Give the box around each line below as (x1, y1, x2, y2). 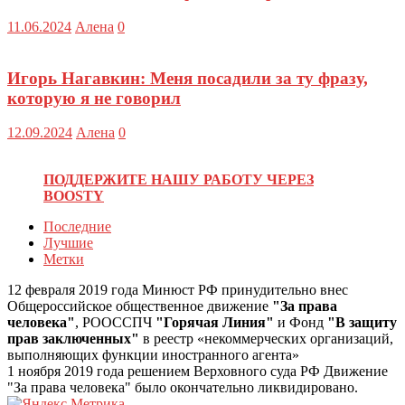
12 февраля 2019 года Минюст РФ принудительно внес (7, 282, 348, 298)
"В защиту (327, 315, 397, 331)
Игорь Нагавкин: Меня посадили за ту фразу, (7, 68, 368, 88)
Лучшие (43, 235, 93, 251)
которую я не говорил (7, 88, 181, 108)
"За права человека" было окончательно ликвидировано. (7, 380, 358, 396)
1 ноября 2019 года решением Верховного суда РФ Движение (7, 363, 388, 380)
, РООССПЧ (75, 315, 155, 331)
